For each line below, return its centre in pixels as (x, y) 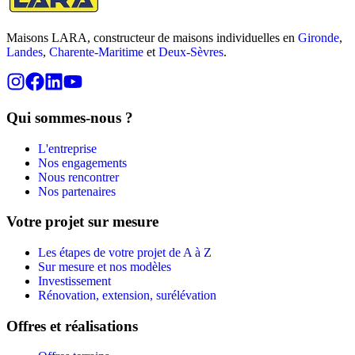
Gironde (319, 38)
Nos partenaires (77, 191)
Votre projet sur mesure (82, 222)
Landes (25, 52)
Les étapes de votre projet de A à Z (125, 253)
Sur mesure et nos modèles (105, 267)
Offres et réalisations (72, 326)
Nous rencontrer (78, 177)
